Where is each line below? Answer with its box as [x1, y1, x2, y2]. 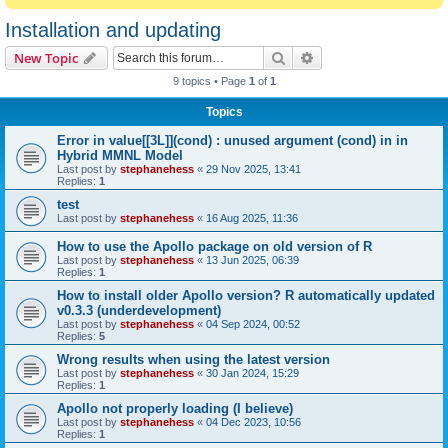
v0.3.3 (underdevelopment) [57, 303, 221, 318]
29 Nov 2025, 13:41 [206, 163, 301, 175]
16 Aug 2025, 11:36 [206, 212, 298, 224]
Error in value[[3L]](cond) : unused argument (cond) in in [57, 133, 408, 148]
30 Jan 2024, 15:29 [206, 367, 299, 379]
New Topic [14, 49, 78, 67]
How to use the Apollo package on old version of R [57, 239, 372, 254]
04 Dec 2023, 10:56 [206, 416, 301, 428]
